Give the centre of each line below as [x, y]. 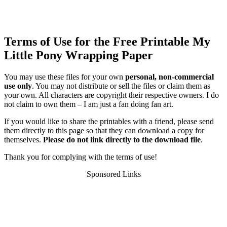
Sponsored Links [113, 174]
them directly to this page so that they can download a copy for [104, 130]
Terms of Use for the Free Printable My [107, 41]
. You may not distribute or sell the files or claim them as [121, 86]
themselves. [24, 139]
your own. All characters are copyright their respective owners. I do [111, 95]
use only [18, 86]
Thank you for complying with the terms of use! [81, 157]
